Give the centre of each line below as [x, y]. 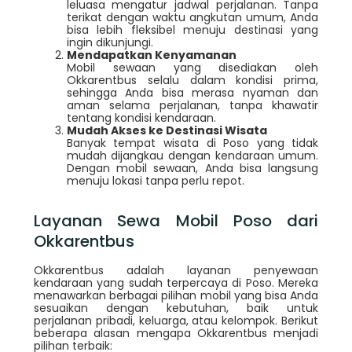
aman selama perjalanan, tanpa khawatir [192, 105]
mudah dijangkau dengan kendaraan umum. [192, 155]
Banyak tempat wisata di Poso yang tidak [192, 143]
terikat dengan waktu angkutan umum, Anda [192, 17]
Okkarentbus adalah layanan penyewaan [176, 270]
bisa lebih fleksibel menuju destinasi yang [192, 29]
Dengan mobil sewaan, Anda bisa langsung [192, 168]
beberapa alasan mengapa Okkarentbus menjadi [176, 333]
